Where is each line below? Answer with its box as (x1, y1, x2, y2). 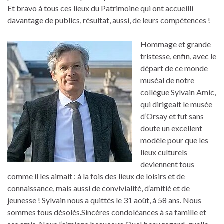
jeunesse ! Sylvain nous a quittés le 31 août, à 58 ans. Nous (7, 195, 201, 205)
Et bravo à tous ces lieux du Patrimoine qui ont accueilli (7, 3, 193, 13)
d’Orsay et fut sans (140, 111, 204, 121)
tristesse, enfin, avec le (140, 51, 216, 61)
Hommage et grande (140, 39, 211, 49)
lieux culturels (140, 147, 187, 157)
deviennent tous (140, 159, 194, 169)
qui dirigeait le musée (140, 99, 212, 109)
